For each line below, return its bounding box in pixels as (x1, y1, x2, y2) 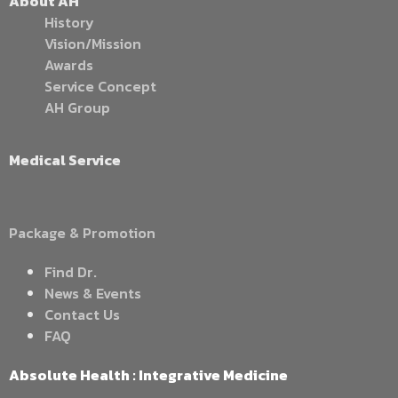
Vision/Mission (44, 33, 141, 55)
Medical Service (9, 148, 121, 171)
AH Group (44, 97, 110, 119)
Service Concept (44, 76, 156, 98)
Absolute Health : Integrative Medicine (9, 363, 288, 386)
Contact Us (44, 303, 120, 325)
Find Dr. (44, 260, 97, 283)
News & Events (44, 282, 141, 304)
